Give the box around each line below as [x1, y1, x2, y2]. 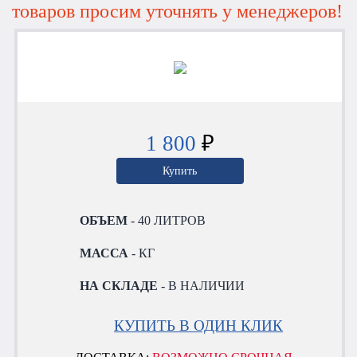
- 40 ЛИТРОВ [127, 213, 206, 227]
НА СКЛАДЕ [80, 278, 159, 292]
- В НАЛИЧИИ [158, 278, 245, 292]
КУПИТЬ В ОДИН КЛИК [114, 316, 284, 334]
